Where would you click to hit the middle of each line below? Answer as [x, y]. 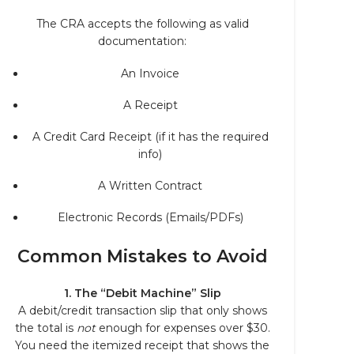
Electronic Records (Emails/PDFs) [150, 217]
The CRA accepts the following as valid [142, 24]
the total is [45, 328]
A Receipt [150, 105]
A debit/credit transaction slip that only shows [142, 311]
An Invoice [150, 73]
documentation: [142, 41]
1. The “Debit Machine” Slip [142, 293]
